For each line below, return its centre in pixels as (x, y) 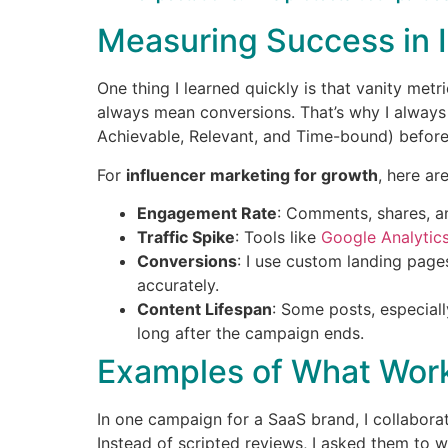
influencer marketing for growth (252, 174)
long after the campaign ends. (250, 332)
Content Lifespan (204, 308)
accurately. (178, 284)
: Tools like (278, 236)
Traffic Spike (186, 236)
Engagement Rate (207, 212)
